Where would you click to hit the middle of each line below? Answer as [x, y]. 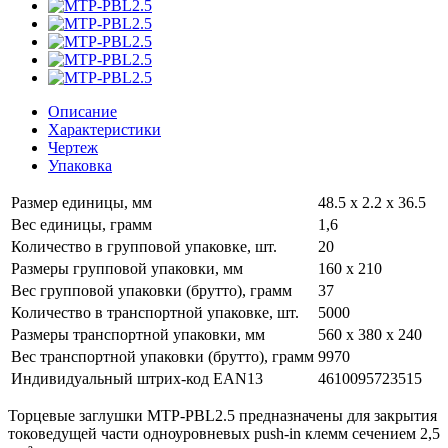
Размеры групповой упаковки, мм [127, 268]
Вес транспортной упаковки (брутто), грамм [162, 356]
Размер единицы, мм [81, 202]
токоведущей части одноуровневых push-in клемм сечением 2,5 [224, 433]
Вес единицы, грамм [81, 224]
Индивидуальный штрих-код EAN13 [137, 378]
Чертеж [73, 147]
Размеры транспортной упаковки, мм [138, 334]
